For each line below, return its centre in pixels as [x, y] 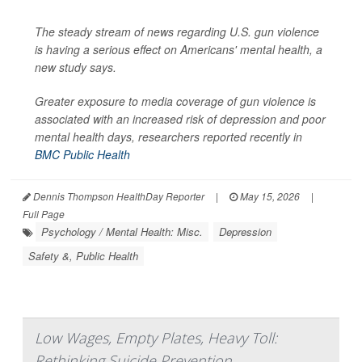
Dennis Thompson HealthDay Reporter [118, 196]
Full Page [44, 214]
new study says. [76, 67]
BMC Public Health [82, 154]
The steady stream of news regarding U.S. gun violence [177, 32]
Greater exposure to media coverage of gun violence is [175, 101]
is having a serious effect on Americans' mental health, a [179, 49]
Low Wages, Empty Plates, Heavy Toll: [156, 338]
